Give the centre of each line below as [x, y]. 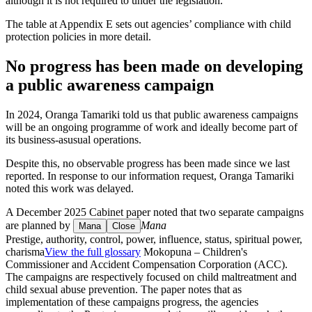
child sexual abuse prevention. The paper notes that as [124, 289]
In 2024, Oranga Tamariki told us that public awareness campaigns [152, 114]
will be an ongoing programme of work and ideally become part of [151, 127]
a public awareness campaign [110, 85]
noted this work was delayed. [70, 188]
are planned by [39, 225]
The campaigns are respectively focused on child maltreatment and [151, 276]
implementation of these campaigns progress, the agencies [132, 302]
